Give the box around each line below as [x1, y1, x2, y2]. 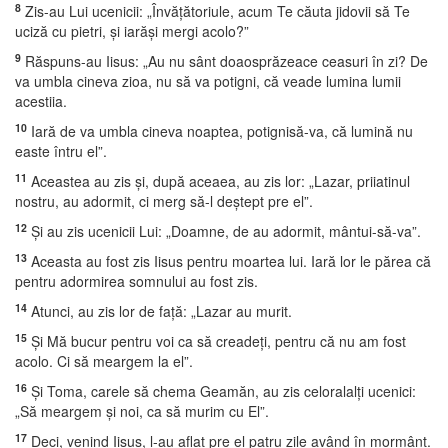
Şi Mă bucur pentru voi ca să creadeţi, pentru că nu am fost [27, 331, 406, 351]
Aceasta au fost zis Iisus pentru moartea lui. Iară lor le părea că [27, 251, 431, 271]
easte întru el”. [15, 141, 107, 161]
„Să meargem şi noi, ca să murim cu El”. [15, 401, 269, 421]
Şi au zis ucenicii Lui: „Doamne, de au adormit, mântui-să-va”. [27, 221, 421, 241]
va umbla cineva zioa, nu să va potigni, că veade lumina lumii [15, 71, 401, 91]
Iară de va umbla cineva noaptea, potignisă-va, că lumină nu [27, 121, 413, 141]
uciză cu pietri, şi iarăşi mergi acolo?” [15, 21, 249, 41]
